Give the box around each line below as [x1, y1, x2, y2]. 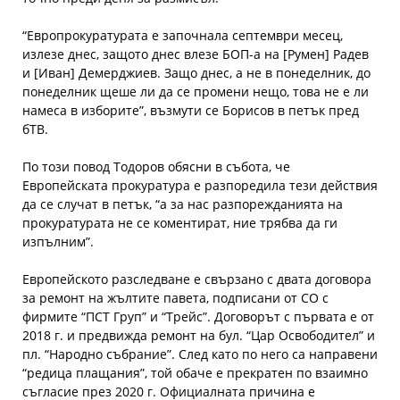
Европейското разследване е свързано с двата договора [22, 271, 371, 287]
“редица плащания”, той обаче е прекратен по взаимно [22, 364, 368, 381]
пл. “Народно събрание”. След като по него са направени [22, 346, 378, 362]
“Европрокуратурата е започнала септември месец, [22, 27, 343, 44]
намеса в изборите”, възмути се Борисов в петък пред [22, 102, 359, 119]
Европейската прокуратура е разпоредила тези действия [22, 177, 378, 194]
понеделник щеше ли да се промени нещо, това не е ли [22, 83, 369, 100]
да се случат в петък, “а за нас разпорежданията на [22, 196, 343, 212]
